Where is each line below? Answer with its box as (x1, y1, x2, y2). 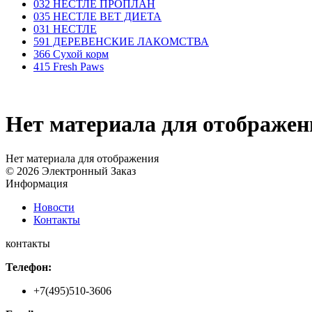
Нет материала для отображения (6, 152, 159, 164)
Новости (33, 201, 75, 213)
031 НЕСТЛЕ (33, 23, 97, 35)
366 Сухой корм (33, 48, 109, 60)
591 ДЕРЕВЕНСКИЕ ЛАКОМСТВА (33, 36, 209, 47)
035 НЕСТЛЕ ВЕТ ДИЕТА (33, 10, 162, 22)
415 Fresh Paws (33, 61, 104, 72)
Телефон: (6, 260, 52, 273)
